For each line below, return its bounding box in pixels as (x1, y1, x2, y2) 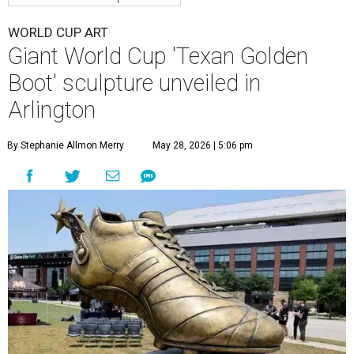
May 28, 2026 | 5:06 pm (153, 140, 253, 152)
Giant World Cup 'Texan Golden (8, 43, 308, 70)
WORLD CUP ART (8, 24, 108, 41)
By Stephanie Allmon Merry (7, 140, 124, 152)
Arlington (8, 96, 96, 124)
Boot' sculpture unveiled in (8, 70, 261, 97)
